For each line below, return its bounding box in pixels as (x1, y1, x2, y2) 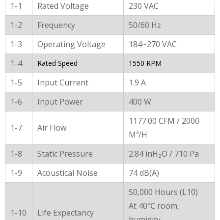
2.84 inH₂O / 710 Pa (129, 148, 199, 159)
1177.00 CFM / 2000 (129, 115, 199, 126)
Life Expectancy (37, 207, 94, 218)
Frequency (37, 19, 75, 30)
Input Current (37, 77, 88, 88)
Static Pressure (37, 148, 93, 159)
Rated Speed (37, 58, 78, 68)
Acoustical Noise (37, 167, 98, 178)
